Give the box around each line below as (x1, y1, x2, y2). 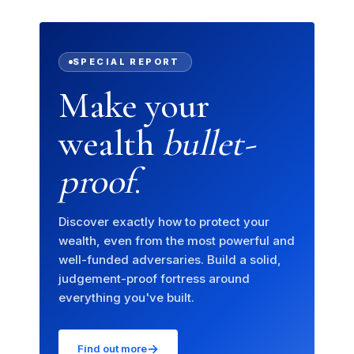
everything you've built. (58, 290, 194, 306)
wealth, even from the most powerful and (58, 233, 295, 249)
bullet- (161, 121, 255, 166)
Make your (58, 83, 209, 128)
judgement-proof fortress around (58, 271, 250, 287)
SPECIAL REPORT (73, 56, 180, 68)
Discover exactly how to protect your (58, 214, 269, 230)
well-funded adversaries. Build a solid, (58, 252, 281, 268)
